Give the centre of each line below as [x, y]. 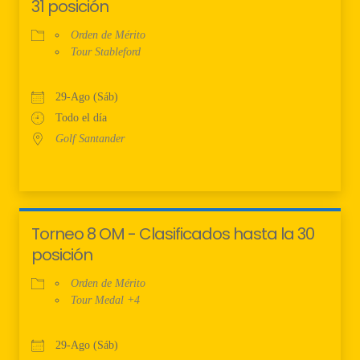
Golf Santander [90, 138]
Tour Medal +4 [105, 300]
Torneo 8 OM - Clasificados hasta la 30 [173, 233]
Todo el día [81, 117]
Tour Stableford [106, 51]
